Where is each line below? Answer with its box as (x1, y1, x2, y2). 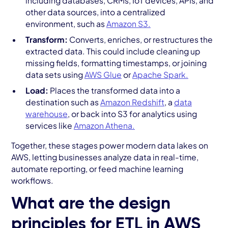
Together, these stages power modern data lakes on (11, 140, 209, 150)
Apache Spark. (132, 69, 188, 79)
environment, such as (25, 19, 106, 29)
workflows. (11, 175, 54, 185)
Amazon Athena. (73, 120, 135, 130)
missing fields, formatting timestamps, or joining (25, 58, 207, 68)
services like (25, 120, 74, 130)
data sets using (25, 69, 84, 79)
